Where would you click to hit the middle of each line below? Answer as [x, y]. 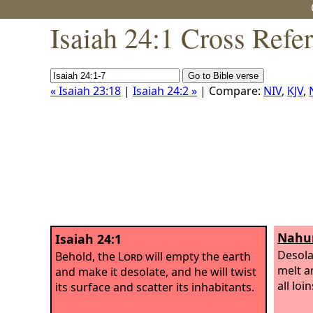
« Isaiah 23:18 [86, 91]
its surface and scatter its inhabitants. [155, 287]
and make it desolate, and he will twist [156, 271]
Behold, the [87, 256]
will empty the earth [197, 256]
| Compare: [230, 91]
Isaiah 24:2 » [165, 91]
